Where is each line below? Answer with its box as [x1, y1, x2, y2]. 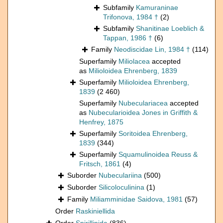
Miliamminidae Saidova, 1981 [90, 195, 183, 204]
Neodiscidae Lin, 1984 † [114, 45, 190, 54]
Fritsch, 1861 [79, 160, 120, 168]
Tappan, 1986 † [103, 34, 152, 42]
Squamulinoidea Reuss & [118, 150, 198, 159]
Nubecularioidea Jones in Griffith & [89, 109, 198, 117]
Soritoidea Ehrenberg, [118, 129, 188, 138]
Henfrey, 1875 [79, 118, 123, 126]
